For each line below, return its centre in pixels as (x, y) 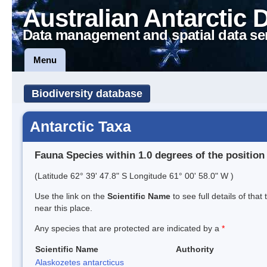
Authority (195, 249)
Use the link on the (71, 196)
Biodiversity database (87, 94)
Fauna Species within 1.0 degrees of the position (150, 155)
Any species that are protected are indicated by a (128, 228)
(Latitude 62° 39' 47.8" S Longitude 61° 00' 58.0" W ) (134, 176)
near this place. (63, 208)
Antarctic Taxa (80, 126)
